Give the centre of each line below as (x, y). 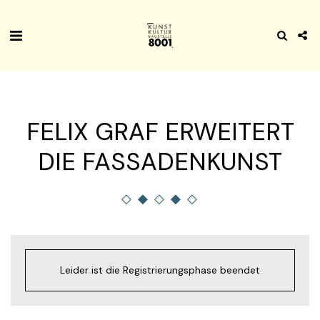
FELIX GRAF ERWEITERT (160, 132)
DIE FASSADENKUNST (160, 162)
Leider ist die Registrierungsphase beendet (160, 270)
